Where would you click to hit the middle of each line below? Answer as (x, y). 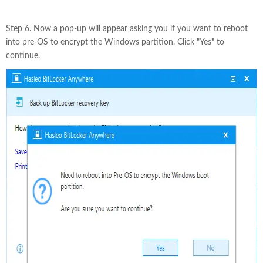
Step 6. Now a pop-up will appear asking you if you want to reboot (127, 29)
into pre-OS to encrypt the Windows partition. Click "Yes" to (115, 42)
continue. (23, 56)
